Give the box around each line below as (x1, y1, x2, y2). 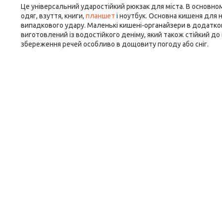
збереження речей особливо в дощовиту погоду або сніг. (21, 40, 209, 48)
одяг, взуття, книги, (21, 12, 86, 20)
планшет (86, 12, 115, 20)
